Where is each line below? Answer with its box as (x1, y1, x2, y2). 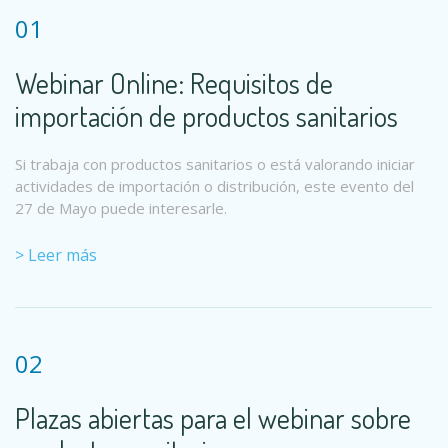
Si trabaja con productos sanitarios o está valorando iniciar (15, 154, 415, 174)
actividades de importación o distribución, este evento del (15, 176, 414, 196)
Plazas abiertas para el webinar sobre (15, 400, 411, 436)
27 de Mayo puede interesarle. (15, 198, 227, 218)
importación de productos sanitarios (15, 98, 398, 134)
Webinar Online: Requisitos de (15, 65, 333, 101)
